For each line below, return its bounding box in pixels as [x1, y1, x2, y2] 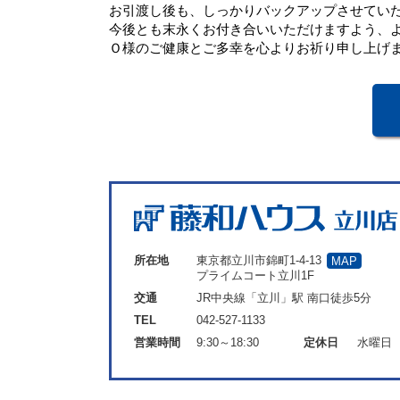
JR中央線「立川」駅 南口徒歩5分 [196, 291, 371, 305]
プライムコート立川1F [196, 269, 314, 283]
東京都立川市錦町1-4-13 [196, 254, 321, 268]
